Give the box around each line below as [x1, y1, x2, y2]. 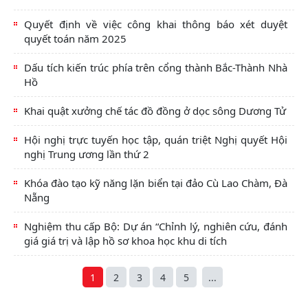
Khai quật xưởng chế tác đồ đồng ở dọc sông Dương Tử [24, 104, 286, 118]
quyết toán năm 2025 [24, 32, 126, 46]
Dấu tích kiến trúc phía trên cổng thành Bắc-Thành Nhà [24, 60, 287, 75]
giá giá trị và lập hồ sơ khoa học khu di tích [24, 234, 227, 248]
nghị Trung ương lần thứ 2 [24, 147, 149, 162]
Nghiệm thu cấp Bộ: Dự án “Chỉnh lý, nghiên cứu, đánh [24, 219, 287, 234]
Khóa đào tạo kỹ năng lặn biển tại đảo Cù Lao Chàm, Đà [24, 176, 287, 190]
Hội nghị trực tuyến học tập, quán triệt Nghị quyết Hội [24, 133, 287, 147]
